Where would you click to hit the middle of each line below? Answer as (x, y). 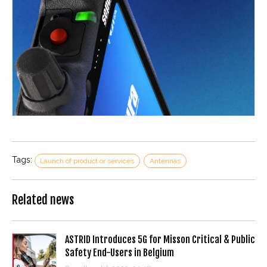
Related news (43, 200)
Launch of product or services (87, 161)
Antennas (165, 161)
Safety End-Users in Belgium (119, 252)
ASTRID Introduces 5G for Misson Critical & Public (160, 239)
